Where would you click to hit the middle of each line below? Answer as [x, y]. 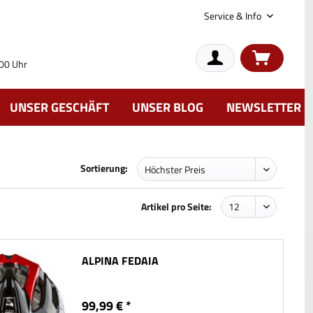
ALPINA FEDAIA [121, 261]
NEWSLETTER [264, 107]
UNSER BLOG [168, 107]
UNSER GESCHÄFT [59, 107]
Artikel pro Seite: [176, 206]
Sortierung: [104, 168]
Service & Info [234, 16]
